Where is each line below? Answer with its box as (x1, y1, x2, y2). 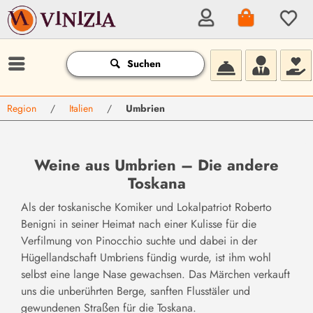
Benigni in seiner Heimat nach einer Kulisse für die (21, 216, 256, 232)
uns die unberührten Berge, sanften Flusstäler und (21, 283, 250, 299)
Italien (69, 101, 93, 115)
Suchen (127, 57, 161, 71)
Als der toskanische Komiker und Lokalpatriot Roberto (21, 199, 272, 215)
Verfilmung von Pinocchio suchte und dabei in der (21, 233, 257, 249)
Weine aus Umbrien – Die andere (34, 154, 279, 176)
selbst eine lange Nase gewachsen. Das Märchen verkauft (21, 266, 290, 282)
